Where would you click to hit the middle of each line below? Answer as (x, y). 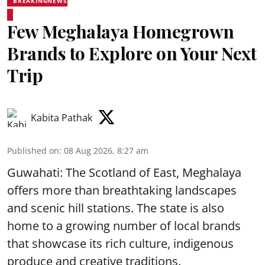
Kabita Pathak (62, 117)
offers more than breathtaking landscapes (122, 190)
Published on (33, 150)
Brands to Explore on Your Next (132, 53)
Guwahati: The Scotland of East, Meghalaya (124, 172)
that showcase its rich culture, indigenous (120, 243)
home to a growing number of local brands (124, 225)
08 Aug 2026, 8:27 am (106, 150)
